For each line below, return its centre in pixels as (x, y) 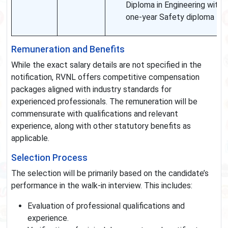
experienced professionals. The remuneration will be (104, 102)
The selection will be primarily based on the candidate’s (110, 174)
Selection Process (49, 158)
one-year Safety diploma (170, 17)
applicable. (30, 138)
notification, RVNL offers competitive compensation (105, 77)
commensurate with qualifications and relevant (95, 114)
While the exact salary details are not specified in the (106, 65)
